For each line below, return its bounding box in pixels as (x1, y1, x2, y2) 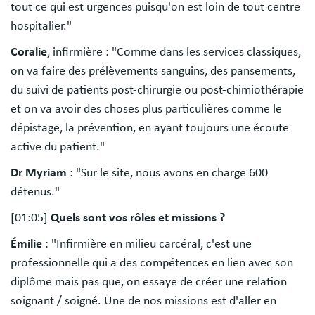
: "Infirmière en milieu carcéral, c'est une (45, 237, 252, 250)
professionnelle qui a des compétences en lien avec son (11, 256, 293, 269)
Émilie (11, 237, 45, 250)
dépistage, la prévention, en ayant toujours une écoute (11, 121, 289, 134)
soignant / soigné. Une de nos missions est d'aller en (11, 294, 276, 307)
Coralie (11, 45, 47, 58)
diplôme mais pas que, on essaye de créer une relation (11, 275, 287, 288)
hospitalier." (11, 19, 72, 32)
